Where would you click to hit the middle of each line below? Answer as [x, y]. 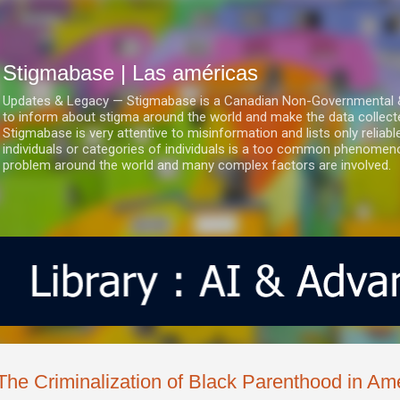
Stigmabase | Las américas [130, 73]
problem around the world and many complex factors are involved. [197, 165]
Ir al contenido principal [200, 22]
